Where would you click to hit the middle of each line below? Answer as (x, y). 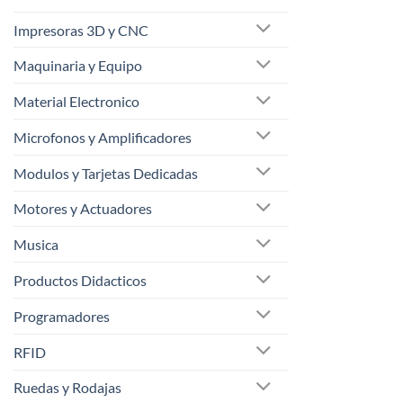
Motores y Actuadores (83, 209)
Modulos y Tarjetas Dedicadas (106, 173)
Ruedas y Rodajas (67, 388)
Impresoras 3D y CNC (81, 30)
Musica (36, 245)
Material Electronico (76, 102)
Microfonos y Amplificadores (103, 137)
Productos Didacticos (80, 281)
